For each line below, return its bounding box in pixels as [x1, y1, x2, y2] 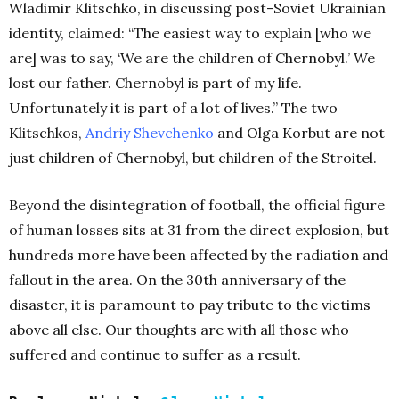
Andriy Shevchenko [85, 124, 214, 142]
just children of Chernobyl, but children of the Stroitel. [9, 149, 377, 167]
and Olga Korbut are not [214, 124, 385, 142]
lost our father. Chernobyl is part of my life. [9, 74, 302, 93]
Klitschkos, [9, 124, 85, 142]
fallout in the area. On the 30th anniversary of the [9, 271, 346, 289]
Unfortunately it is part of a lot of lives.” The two [9, 99, 338, 118]
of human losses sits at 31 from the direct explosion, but [9, 221, 389, 240]
